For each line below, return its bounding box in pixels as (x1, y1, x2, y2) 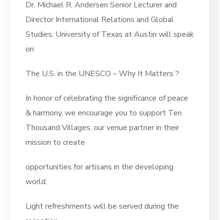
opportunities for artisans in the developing (26, 162, 174, 173)
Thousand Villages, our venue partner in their (26, 122, 180, 134)
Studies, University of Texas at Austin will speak (26, 29, 194, 40)
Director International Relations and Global (26, 14, 174, 26)
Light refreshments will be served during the (26, 201, 179, 212)
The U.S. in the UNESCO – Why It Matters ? (26, 68, 180, 80)
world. (26, 176, 48, 188)
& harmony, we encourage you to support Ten (26, 108, 182, 119)
